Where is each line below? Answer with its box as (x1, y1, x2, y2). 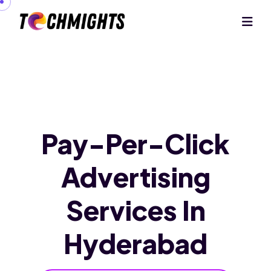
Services (65, 193, 182, 227)
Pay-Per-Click (41, 126, 230, 160)
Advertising (60, 160, 211, 194)
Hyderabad (64, 226, 207, 260)
